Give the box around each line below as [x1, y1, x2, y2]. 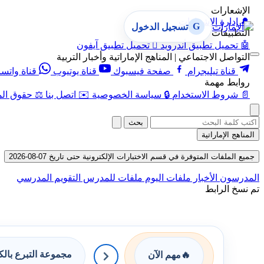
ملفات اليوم [143, 173, 191, 183]
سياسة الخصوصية [92, 90, 161, 100]
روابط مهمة [204, 77, 250, 87]
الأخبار [191, 173, 217, 183]
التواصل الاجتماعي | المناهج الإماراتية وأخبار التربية [57, 52, 250, 62]
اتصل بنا [45, 90, 76, 100]
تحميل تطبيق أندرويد [160, 40, 238, 50]
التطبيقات [212, 28, 250, 38]
